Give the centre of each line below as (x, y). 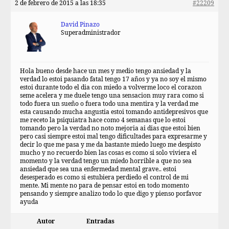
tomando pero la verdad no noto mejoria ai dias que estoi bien (110, 129)
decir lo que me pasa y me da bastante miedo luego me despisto (110, 145)
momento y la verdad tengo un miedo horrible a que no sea (106, 161)
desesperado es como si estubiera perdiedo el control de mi (104, 178)
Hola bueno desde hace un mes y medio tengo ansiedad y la (106, 71)
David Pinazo (80, 25)
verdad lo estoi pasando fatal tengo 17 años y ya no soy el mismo (113, 79)
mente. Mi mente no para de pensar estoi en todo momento (105, 186)
